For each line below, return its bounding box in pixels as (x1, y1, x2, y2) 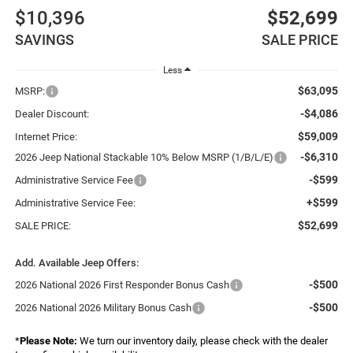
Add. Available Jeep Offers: (14, 257, 139, 269)
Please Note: (19, 335, 77, 347)
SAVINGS (14, 32, 74, 49)
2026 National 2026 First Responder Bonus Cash (14, 279, 229, 292)
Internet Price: (14, 131, 77, 143)
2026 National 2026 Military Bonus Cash (14, 302, 191, 314)
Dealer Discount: (14, 108, 89, 121)
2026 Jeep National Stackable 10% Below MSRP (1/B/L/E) (14, 151, 273, 164)
